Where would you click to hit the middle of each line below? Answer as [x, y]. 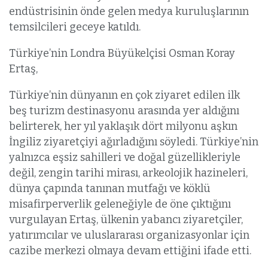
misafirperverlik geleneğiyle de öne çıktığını [120, 204]
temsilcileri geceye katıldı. [75, 27]
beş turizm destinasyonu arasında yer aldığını [124, 111]
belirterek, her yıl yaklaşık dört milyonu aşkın [123, 127]
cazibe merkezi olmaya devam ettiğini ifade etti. [130, 251]
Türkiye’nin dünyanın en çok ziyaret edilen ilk [124, 95]
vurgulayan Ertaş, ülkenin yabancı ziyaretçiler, [126, 220]
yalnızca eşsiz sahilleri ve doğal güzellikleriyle [125, 158]
